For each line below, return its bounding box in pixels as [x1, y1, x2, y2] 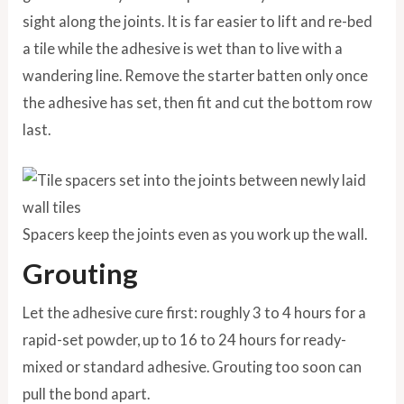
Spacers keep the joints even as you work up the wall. [23, 225, 368, 243]
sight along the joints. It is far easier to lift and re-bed [23, 12, 373, 30]
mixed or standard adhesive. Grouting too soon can [23, 357, 363, 375]
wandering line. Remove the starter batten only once [23, 66, 369, 84]
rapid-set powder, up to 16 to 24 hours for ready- [23, 330, 347, 348]
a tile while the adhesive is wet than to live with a [23, 39, 344, 57]
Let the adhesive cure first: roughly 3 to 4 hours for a [23, 303, 367, 321]
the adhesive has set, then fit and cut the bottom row [23, 93, 373, 111]
